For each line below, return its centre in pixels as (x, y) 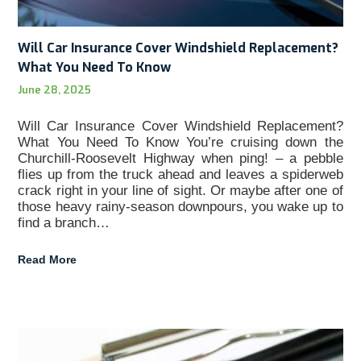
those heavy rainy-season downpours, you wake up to (180, 206)
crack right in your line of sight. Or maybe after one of (180, 190)
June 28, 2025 (55, 89)
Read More (48, 259)
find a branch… (64, 222)
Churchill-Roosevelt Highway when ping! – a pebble (180, 158)
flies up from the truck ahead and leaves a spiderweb (180, 174)
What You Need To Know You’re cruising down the (180, 142)
